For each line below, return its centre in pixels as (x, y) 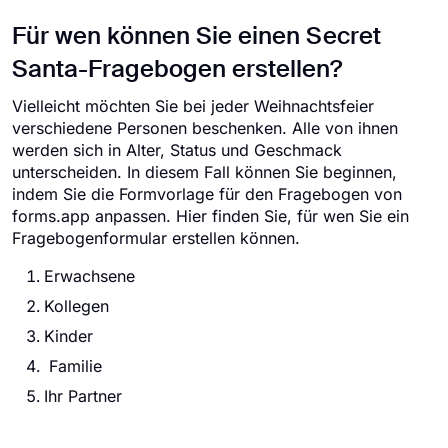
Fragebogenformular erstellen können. (156, 238)
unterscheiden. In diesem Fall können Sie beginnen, (204, 172)
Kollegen (76, 306)
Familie (73, 366)
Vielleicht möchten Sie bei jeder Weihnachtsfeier (193, 106)
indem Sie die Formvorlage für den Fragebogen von (207, 194)
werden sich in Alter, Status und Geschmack (177, 150)
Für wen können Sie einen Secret (196, 37)
